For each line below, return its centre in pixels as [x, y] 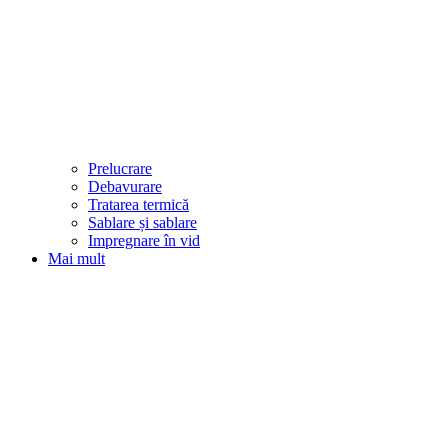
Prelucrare [120, 169]
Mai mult [76, 259]
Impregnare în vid [144, 241]
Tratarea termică [138, 205]
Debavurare [125, 187]
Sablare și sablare [142, 223]
